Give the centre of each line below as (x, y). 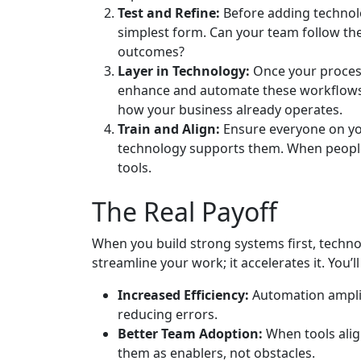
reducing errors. (168, 315)
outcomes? (151, 52)
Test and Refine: (169, 13)
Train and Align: (169, 129)
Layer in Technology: (184, 71)
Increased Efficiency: (183, 295)
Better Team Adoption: (190, 334)
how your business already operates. (230, 110)
